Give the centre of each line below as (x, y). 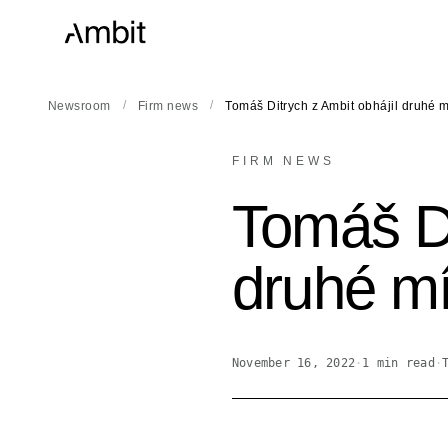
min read (402, 363)
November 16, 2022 (294, 363)
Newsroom (79, 106)
